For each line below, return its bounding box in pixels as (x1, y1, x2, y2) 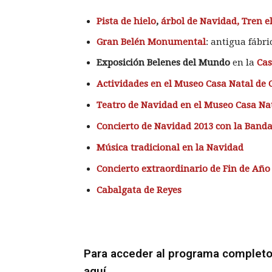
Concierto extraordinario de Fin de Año (97, 163, 270, 174)
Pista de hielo (97, 15, 156, 27)
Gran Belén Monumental (97, 36, 206, 47)
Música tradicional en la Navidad (97, 141, 243, 153)
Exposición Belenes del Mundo (97, 56, 233, 68)
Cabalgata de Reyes (97, 184, 182, 195)
